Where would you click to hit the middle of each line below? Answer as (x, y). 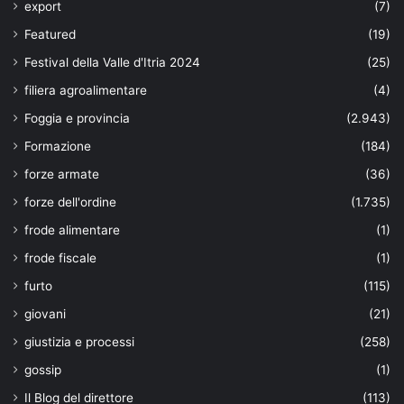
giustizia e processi (79, 342)
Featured (50, 35)
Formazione (58, 147)
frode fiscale (60, 258)
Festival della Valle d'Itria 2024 (112, 63)
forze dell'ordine (70, 202)
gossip (43, 370)
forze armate (62, 174)
